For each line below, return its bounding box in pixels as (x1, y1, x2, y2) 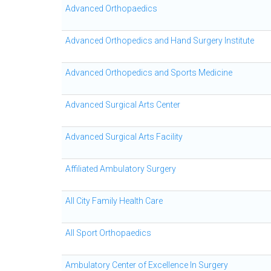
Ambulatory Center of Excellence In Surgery (65, 260, 228, 270)
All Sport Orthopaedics (65, 228, 151, 238)
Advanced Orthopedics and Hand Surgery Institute (65, 36, 254, 45)
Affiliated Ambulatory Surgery (65, 164, 176, 174)
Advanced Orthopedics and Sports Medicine (65, 68, 232, 77)
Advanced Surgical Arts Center (65, 100, 180, 109)
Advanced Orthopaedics (65, 4, 157, 13)
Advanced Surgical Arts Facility (65, 132, 183, 142)
